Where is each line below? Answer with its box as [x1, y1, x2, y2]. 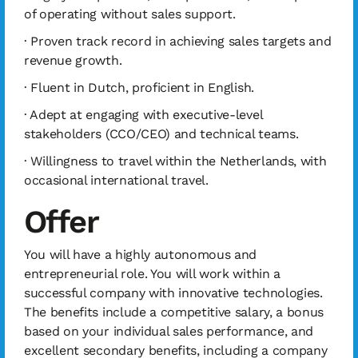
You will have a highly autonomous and [24, 247, 257, 262]
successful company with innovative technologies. [24, 285, 323, 300]
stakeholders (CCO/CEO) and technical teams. [24, 126, 299, 141]
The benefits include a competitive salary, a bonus [24, 304, 324, 320]
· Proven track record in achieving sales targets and [24, 34, 332, 49]
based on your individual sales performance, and [24, 324, 313, 339]
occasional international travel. [24, 173, 209, 188]
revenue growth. [24, 53, 122, 68]
